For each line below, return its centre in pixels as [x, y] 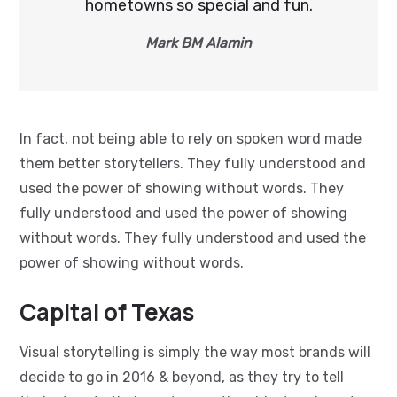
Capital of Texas [107, 311]
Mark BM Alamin [198, 43]
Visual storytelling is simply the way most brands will [195, 352]
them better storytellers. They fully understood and [193, 163]
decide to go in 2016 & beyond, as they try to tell [182, 377]
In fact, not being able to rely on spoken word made [191, 138]
